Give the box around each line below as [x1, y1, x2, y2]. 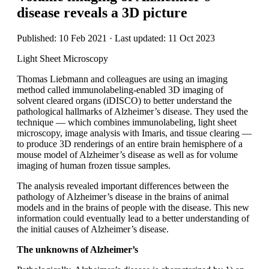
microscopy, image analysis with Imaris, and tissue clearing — [17, 127, 252, 138]
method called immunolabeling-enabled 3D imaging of [17, 84, 223, 95]
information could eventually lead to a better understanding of [17, 213, 249, 223]
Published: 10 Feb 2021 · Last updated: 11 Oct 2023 [17, 32, 215, 43]
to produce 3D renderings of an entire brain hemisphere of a [17, 138, 243, 149]
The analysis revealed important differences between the [17, 180, 229, 191]
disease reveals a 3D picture [17, 4, 187, 20]
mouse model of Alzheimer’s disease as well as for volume [17, 149, 238, 160]
